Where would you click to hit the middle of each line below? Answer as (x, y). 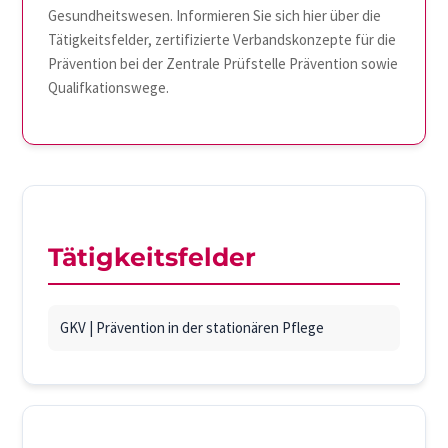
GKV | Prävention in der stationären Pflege (192, 327)
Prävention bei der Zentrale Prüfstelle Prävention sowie (223, 63)
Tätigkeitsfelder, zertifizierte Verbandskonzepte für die (222, 39)
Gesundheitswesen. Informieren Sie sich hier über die (215, 15)
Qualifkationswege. (109, 87)
